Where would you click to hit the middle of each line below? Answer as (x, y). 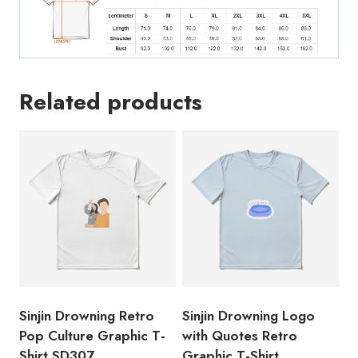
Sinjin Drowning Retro (87, 316)
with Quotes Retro (240, 336)
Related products (111, 102)
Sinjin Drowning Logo (249, 316)
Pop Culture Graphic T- (92, 336)
